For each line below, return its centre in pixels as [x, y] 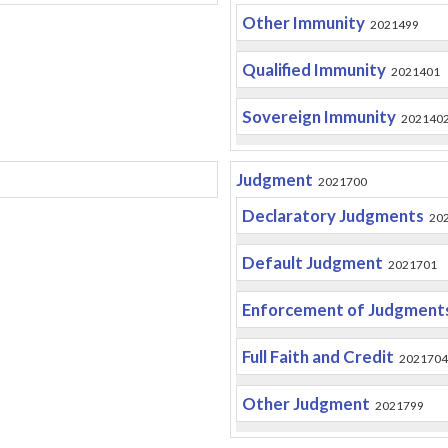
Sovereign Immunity [318, 116]
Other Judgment [305, 403]
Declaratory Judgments [332, 215]
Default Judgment [312, 262]
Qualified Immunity [313, 69]
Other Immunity [303, 22]
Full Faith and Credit [317, 356]
